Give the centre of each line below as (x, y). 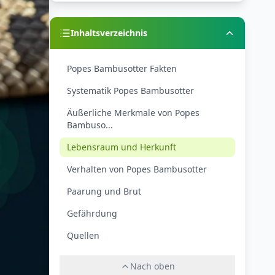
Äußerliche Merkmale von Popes (133, 113)
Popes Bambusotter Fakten (122, 68)
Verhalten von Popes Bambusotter (137, 169)
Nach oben (152, 266)
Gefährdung (92, 213)
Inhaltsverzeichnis (109, 33)
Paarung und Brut (104, 191)
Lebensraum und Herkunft (122, 147)
